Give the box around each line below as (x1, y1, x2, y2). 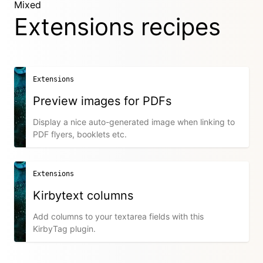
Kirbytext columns (33, 188, 133, 203)
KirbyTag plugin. (33, 224, 96, 234)
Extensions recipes (14, 12, 221, 41)
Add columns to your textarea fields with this (33, 211, 204, 221)
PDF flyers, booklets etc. (33, 129, 127, 139)
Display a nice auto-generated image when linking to (33, 117, 235, 127)
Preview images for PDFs (33, 94, 171, 108)
